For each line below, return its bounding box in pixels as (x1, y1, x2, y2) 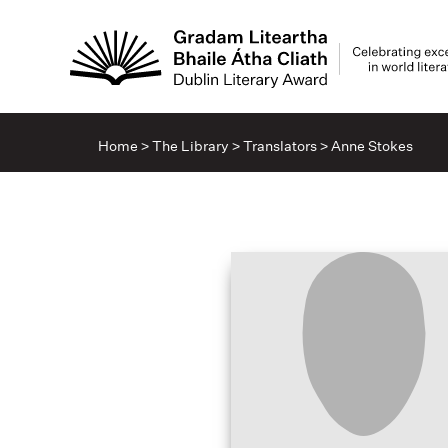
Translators (243, 136, 317, 155)
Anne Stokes (331, 136, 413, 155)
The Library (152, 136, 229, 155)
